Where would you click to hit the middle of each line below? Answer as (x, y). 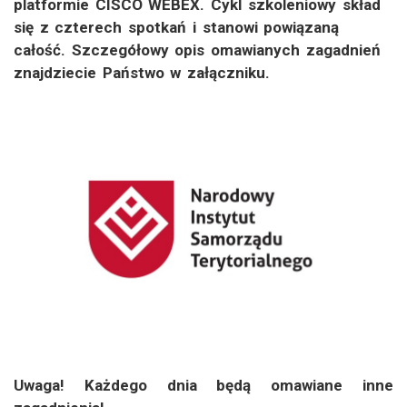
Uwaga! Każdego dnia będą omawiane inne (203, 385)
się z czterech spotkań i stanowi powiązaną (177, 28)
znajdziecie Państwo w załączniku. (142, 73)
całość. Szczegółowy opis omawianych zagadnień (197, 50)
